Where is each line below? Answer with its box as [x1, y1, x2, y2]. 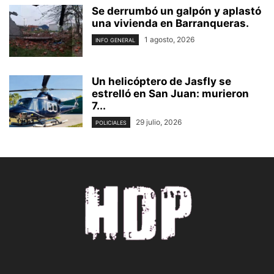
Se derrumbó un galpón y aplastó [92, 4, 261, 17]
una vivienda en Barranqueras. [92, 17, 249, 29]
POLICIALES [95, 119, 127, 126]
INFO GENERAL [95, 36, 135, 43]
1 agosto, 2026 [144, 34, 194, 44]
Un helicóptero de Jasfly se [92, 75, 231, 87]
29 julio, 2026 [136, 117, 182, 127]
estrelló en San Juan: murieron [92, 87, 249, 100]
